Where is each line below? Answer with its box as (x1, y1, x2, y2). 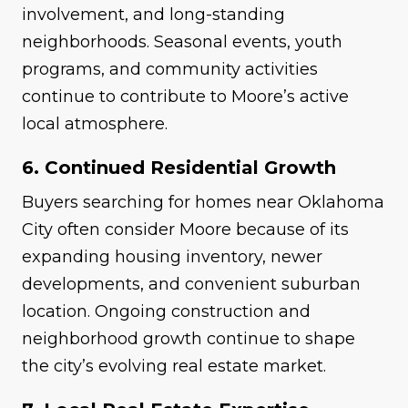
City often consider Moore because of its (22, 219, 349, 240)
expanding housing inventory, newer (22, 247, 322, 268)
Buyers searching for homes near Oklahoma (22, 192, 384, 213)
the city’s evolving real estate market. (22, 356, 326, 377)
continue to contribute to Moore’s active (22, 87, 349, 107)
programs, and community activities (22, 59, 318, 80)
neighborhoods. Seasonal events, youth (22, 32, 342, 53)
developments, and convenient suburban (22, 274, 361, 295)
